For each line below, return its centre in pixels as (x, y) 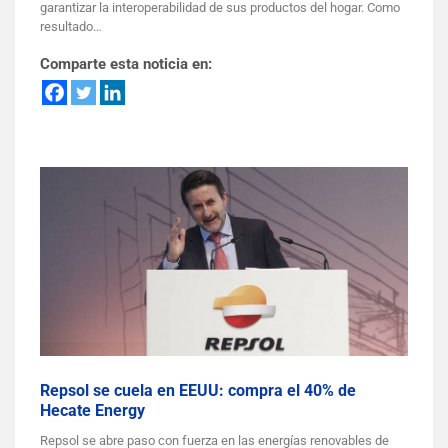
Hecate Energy (92, 410)
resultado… (71, 27)
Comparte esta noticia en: (126, 64)
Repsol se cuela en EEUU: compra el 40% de (198, 390)
